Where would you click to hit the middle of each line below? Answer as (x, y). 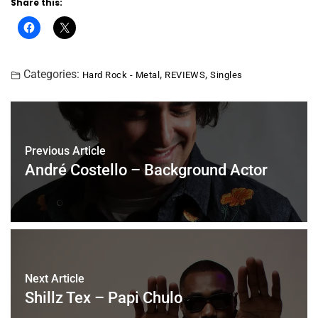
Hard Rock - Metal (121, 75)
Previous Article (65, 150)
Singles (226, 75)
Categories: (51, 74)
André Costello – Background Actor (146, 170)
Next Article (55, 278)
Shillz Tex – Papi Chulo (104, 297)
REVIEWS (185, 75)
